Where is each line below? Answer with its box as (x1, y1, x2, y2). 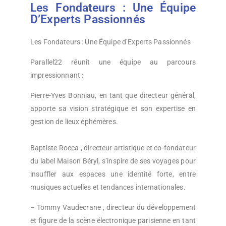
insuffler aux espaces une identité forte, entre (30, 169, 196, 178)
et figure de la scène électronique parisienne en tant (30, 216, 196, 224)
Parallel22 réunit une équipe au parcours (30, 58, 196, 66)
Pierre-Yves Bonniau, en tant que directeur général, (30, 91, 196, 99)
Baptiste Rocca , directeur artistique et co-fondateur (30, 143, 196, 152)
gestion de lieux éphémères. (30, 117, 118, 126)
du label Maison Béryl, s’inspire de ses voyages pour (30, 156, 196, 165)
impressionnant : (30, 71, 84, 79)
